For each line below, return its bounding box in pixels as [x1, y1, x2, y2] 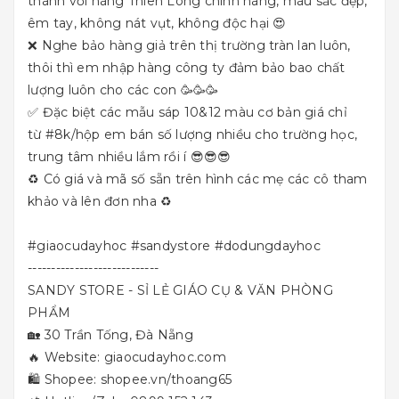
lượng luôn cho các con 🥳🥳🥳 [28, 82, 219, 98]
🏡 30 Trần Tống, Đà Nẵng [28, 327, 193, 343]
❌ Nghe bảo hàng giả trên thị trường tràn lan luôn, [28, 37, 351, 53]
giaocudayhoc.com [103, 349, 226, 365]
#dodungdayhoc [214, 238, 321, 254]
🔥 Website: [28, 349, 104, 365]
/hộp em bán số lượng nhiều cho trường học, [70, 126, 357, 142]
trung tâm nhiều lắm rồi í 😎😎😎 [28, 149, 232, 165]
